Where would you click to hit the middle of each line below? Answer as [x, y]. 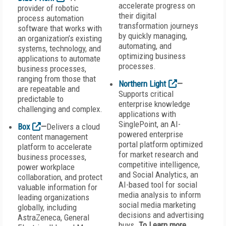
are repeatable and [49, 89]
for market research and [158, 154]
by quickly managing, [153, 36]
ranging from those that [57, 79]
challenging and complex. [60, 109]
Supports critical [146, 94]
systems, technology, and [59, 48]
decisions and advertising [161, 215]
